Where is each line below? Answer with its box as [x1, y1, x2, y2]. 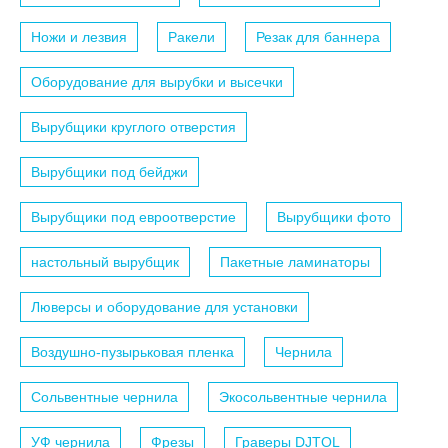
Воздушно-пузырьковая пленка [31, 344, 234, 361]
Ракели [168, 29, 215, 46]
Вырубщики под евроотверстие [31, 209, 236, 226]
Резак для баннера [256, 29, 380, 46]
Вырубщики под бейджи [31, 164, 188, 181]
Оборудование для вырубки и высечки [31, 74, 283, 91]
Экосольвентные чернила [219, 389, 387, 406]
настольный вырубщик [31, 254, 179, 271]
